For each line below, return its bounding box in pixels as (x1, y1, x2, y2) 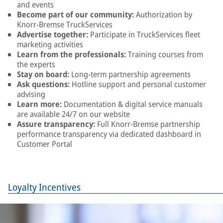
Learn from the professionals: (17, 49, 126, 60)
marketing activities (17, 39, 83, 50)
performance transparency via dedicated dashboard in (17, 128, 201, 139)
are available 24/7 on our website (17, 109, 130, 119)
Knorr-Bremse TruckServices (17, 19, 112, 30)
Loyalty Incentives (8, 181, 81, 194)
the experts (17, 59, 55, 70)
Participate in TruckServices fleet (88, 29, 200, 40)
